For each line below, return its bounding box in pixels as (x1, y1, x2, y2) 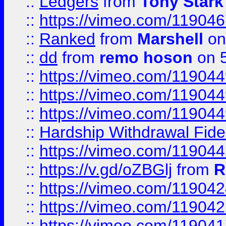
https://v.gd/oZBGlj (39, 160, 172, 179)
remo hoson (99, 48, 193, 67)
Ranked (39, 30, 95, 48)
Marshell (137, 30, 203, 48)
